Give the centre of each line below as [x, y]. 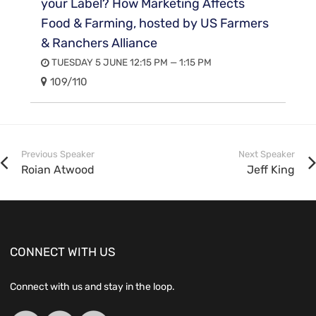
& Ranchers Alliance [99, 43]
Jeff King [271, 169]
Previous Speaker [58, 154]
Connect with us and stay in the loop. [93, 286]
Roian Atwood [58, 169]
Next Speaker [267, 154]
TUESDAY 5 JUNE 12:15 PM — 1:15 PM [131, 62]
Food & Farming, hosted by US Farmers [155, 23]
